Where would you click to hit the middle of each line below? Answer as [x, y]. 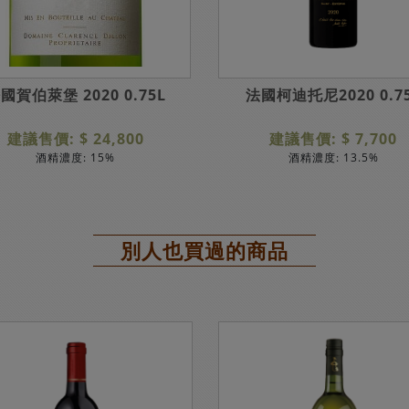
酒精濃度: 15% [76, 158]
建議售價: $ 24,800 [75, 139]
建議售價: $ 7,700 [334, 139]
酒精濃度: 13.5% [333, 158]
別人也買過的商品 [204, 250]
